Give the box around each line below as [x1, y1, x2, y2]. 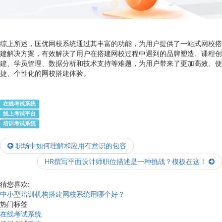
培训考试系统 [3, 120, 36, 127]
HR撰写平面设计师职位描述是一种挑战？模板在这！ [45, 157, 207, 166]
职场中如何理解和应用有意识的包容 [15, 141, 126, 150]
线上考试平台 [3, 111, 36, 117]
